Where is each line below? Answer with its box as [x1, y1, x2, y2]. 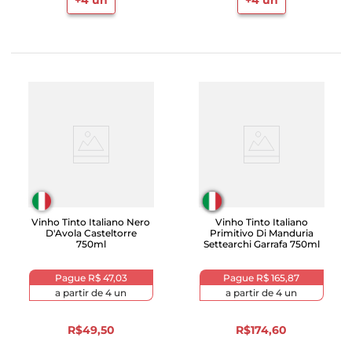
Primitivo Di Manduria [209, 227, 313, 239]
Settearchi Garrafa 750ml [203, 238, 320, 250]
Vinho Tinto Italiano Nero [31, 216, 150, 228]
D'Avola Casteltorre [45, 227, 137, 239]
